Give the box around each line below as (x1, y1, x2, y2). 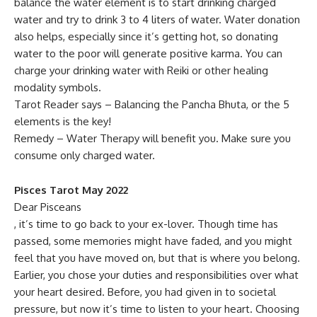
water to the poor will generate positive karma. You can (14, 47, 282, 60)
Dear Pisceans (14, 200, 81, 214)
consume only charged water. (14, 149, 155, 162)
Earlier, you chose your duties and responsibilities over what (14, 268, 299, 282)
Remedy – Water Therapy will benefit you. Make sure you (14, 132, 291, 145)
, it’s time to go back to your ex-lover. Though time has (14, 217, 278, 231)
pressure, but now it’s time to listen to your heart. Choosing (14, 302, 299, 316)
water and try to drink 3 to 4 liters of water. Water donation (14, 13, 300, 26)
